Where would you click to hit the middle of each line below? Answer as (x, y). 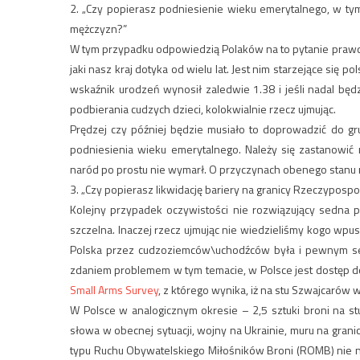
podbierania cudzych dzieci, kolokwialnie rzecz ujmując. (203, 109)
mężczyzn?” (98, 29)
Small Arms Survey (114, 290)
